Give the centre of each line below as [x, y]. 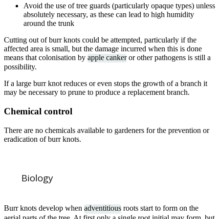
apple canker [107, 58]
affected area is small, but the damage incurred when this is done [103, 49]
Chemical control [38, 111]
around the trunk [49, 23]
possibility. [20, 67]
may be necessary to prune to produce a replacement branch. [97, 92]
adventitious [103, 208]
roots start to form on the [160, 208]
